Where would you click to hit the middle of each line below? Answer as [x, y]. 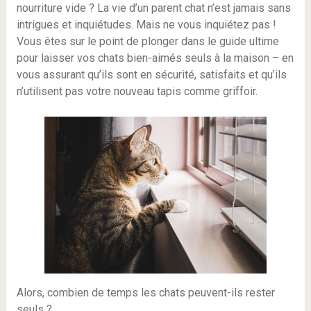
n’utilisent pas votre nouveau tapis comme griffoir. [137, 91]
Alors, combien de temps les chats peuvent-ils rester [145, 293]
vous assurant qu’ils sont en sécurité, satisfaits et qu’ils [151, 75]
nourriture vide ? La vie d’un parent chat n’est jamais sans [153, 8]
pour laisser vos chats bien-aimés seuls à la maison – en [155, 58]
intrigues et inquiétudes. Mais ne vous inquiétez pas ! [146, 25]
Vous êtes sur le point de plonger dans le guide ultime [148, 41]
